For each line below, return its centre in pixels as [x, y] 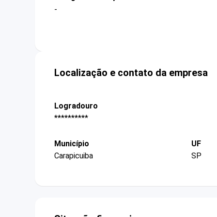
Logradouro [76, 106]
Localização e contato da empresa [131, 72]
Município [72, 144]
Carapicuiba [74, 156]
